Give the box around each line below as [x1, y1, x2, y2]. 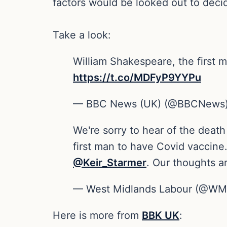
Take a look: [53, 28, 111, 41]
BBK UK [142, 209, 179, 221]
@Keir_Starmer [73, 156, 146, 169]
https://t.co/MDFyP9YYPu [73, 71, 201, 84]
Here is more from [53, 209, 142, 221]
